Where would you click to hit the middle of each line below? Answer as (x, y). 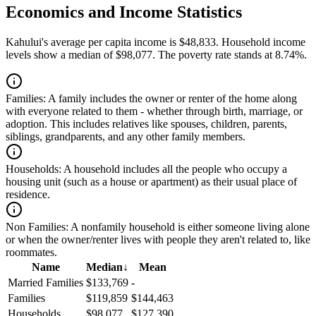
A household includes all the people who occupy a (174, 169)
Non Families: (37, 227)
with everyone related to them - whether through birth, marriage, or (154, 111)
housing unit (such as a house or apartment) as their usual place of (151, 182)
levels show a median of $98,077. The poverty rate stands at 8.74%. (156, 55)
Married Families (45, 283)
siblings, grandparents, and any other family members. (126, 137)
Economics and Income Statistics (124, 12)
